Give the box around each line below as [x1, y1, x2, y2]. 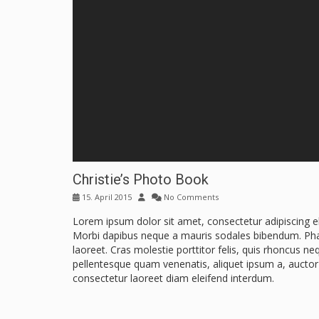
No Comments [162, 191, 219, 202]
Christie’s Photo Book [73, 170, 209, 188]
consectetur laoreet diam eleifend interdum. [73, 271, 274, 285]
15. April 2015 [80, 191, 132, 202]
